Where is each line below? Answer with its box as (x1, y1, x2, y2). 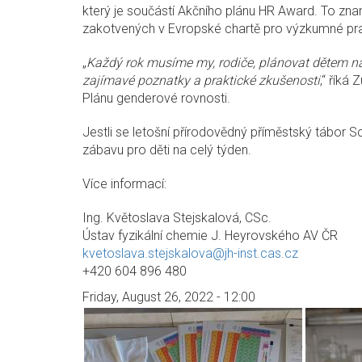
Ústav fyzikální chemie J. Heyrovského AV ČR (82, 228, 338, 244)
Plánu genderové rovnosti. (82, 90, 230, 107)
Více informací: (82, 176, 179, 192)
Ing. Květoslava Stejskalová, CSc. (82, 210, 271, 226)
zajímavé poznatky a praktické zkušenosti (82, 73, 320, 89)
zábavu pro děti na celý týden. (82, 142, 251, 158)
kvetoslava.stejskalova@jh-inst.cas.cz (82, 246, 298, 262)
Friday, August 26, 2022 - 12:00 (82, 289, 255, 305)
